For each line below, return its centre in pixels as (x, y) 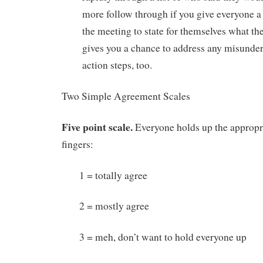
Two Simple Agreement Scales (126, 96)
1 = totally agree (113, 175)
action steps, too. (117, 65)
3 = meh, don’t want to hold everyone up (163, 237)
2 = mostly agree (114, 206)
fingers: (77, 144)
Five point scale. (97, 127)
